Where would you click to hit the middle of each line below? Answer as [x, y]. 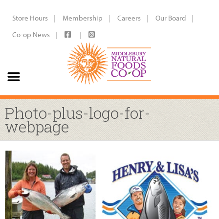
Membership [83, 18]
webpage [37, 126]
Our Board [171, 18]
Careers [129, 18]
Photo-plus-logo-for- [78, 113]
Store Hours [30, 18]
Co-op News [31, 34]
